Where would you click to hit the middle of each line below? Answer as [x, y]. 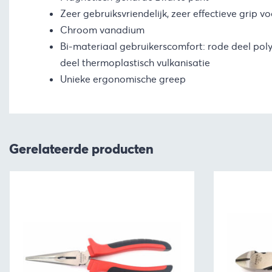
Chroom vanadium [102, 30]
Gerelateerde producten [81, 148]
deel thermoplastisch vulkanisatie [135, 63]
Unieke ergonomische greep [123, 79]
